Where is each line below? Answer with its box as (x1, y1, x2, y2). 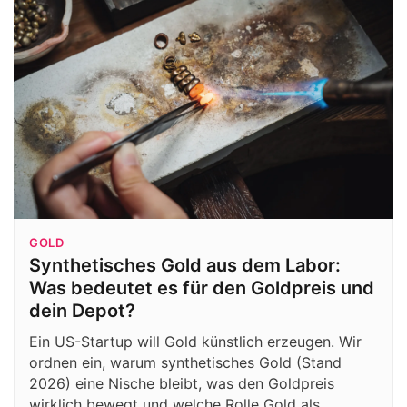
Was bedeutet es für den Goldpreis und (29, 277, 374, 300)
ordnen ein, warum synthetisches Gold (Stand (29, 353, 342, 372)
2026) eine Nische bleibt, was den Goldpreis (29, 374, 334, 393)
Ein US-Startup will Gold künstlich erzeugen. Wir (29, 333, 362, 352)
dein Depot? (29, 300, 135, 323)
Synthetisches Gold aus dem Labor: (29, 254, 341, 277)
